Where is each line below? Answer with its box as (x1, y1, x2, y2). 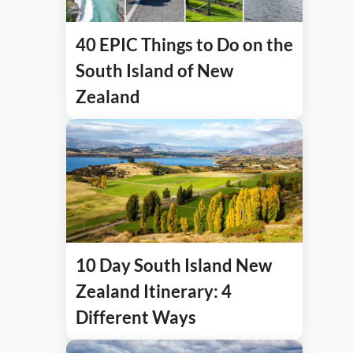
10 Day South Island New (76, 255, 272, 277)
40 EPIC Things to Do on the (76, 33, 293, 55)
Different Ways (76, 307, 196, 329)
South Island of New (76, 59, 233, 81)
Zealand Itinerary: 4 (76, 281, 232, 303)
